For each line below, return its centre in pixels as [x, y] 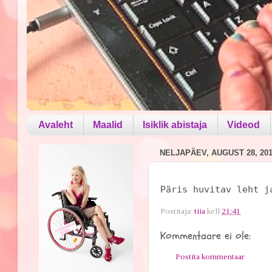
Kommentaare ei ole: [206, 236]
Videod [244, 124]
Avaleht [56, 124]
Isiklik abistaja [175, 124]
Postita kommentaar [210, 257]
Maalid [108, 124]
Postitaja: [178, 211]
